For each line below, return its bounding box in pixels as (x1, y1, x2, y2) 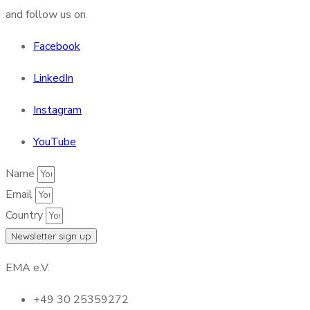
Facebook (33, 39, 80, 54)
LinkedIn (33, 71, 73, 86)
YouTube (33, 134, 76, 149)
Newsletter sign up (11, 230, 91, 241)
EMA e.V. (6, 260, 50, 275)
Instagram (33, 102, 82, 118)
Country (6, 208, 46, 223)
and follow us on (6, 7, 86, 22)
